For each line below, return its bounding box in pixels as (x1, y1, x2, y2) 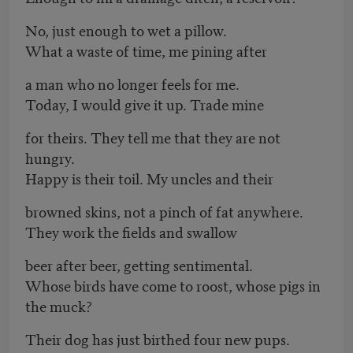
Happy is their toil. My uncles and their (25, 167, 273, 189)
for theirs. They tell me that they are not (25, 126, 281, 148)
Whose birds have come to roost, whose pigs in (25, 274, 321, 296)
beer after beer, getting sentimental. (25, 254, 253, 276)
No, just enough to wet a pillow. (25, 19, 227, 41)
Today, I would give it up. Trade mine (25, 93, 264, 115)
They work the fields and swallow (25, 221, 237, 243)
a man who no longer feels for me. (25, 72, 240, 95)
